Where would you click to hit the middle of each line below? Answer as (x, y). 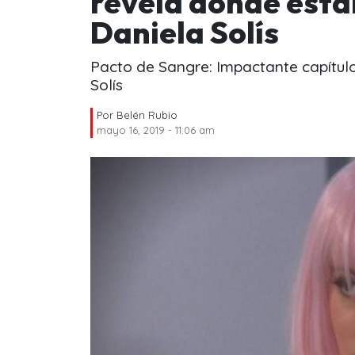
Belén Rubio (147, 115)
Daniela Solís (185, 32)
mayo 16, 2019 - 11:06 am (156, 130)
